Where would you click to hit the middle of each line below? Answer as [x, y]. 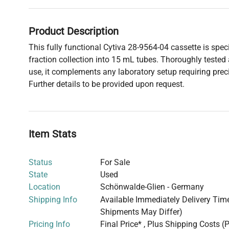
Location [44, 187]
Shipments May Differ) [141, 212]
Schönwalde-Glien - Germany [152, 187]
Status [40, 162]
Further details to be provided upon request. [107, 84]
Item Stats [52, 134]
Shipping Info [53, 199]
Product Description [74, 31]
